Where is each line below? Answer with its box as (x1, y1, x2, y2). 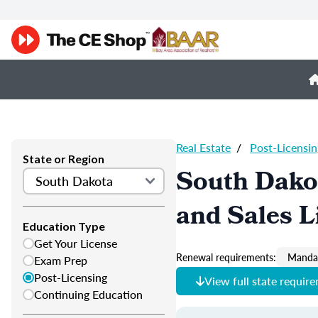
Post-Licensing (34, 269, 107, 285)
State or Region (23, 152, 104, 165)
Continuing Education (34, 286, 143, 302)
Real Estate (176, 139, 231, 155)
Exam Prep (34, 252, 87, 268)
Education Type (23, 219, 105, 233)
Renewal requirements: (176, 250, 276, 264)
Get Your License (34, 235, 117, 251)
